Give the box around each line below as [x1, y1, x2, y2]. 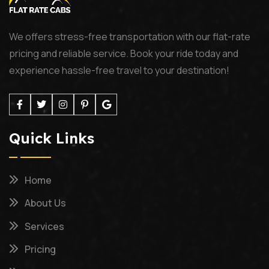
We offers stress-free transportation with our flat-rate [9, 29, 250, 43]
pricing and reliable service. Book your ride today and [9, 46, 238, 60]
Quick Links [9, 128, 94, 147]
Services [25, 219, 64, 233]
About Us [25, 196, 66, 210]
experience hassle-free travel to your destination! [9, 63, 229, 77]
